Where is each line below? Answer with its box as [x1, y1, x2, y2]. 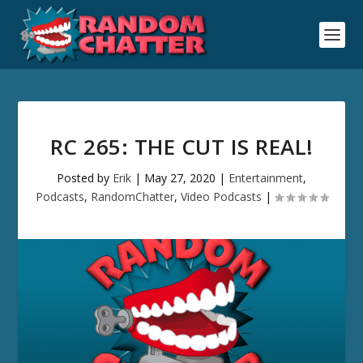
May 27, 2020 [144, 170, 216, 186]
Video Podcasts [180, 189, 262, 204]
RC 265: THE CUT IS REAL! [49, 132, 314, 161]
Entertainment [228, 170, 303, 186]
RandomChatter [90, 189, 174, 204]
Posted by [57, 170, 113, 186]
